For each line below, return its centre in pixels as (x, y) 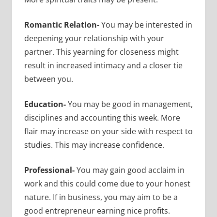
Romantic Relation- (62, 24)
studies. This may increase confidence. (94, 145)
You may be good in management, (130, 104)
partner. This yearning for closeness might (101, 52)
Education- (46, 104)
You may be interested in (146, 24)
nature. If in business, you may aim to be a (101, 197)
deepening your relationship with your (94, 38)
